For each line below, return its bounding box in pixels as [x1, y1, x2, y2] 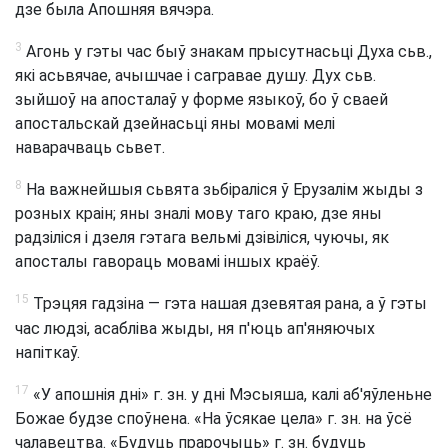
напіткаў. [15, 342, 80, 362]
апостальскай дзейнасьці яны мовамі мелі [15, 114, 335, 133]
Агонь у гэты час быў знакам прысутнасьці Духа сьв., [22, 42, 432, 61]
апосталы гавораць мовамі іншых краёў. [15, 252, 320, 272]
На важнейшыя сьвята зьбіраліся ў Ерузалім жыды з [22, 180, 423, 200]
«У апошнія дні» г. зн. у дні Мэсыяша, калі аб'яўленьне [29, 384, 432, 404]
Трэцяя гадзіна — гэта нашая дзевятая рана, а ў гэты [29, 294, 427, 314]
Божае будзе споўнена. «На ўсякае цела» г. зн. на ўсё [15, 408, 412, 428]
